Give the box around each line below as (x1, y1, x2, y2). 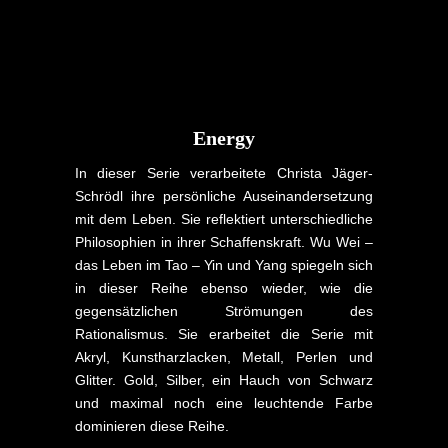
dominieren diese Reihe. (74, 417, 229, 434)
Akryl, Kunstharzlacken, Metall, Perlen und (74, 348, 374, 365)
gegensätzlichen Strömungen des (74, 302, 374, 319)
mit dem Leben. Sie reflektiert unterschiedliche (74, 210, 374, 227)
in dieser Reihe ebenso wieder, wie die (74, 279, 374, 296)
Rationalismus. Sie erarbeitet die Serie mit (74, 325, 374, 342)
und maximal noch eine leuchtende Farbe (74, 394, 374, 411)
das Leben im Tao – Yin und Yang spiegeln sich (74, 256, 374, 273)
